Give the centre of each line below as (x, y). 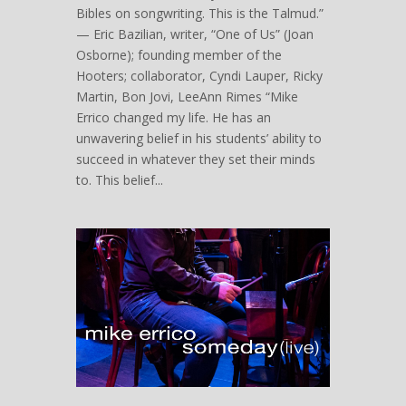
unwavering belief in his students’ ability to (199, 138)
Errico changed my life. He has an (174, 117)
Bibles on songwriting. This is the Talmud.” (200, 13)
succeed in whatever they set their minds (196, 159)
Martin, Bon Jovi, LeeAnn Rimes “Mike (187, 96)
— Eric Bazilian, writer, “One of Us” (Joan (195, 34)
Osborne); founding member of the (179, 54)
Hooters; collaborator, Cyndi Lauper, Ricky (199, 75)
